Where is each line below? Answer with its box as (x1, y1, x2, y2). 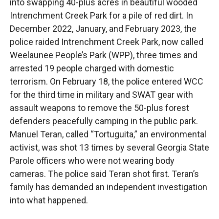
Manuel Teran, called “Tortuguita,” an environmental (10, 129, 206, 139)
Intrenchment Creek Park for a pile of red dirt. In (10, 10, 193, 21)
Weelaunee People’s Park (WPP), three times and (10, 49, 197, 60)
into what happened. (10, 195, 88, 205)
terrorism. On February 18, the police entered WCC (10, 76, 203, 87)
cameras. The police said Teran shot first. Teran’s (10, 168, 199, 179)
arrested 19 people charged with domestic (10, 63, 174, 73)
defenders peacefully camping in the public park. (10, 115, 198, 126)
